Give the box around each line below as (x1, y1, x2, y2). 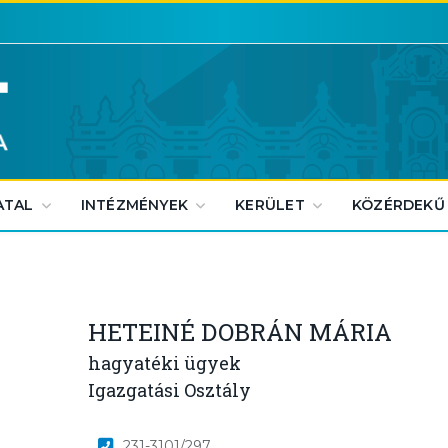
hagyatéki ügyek (87, 351, 241, 375)
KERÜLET (235, 196, 305, 214)
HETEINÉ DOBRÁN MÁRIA (87, 316, 392, 348)
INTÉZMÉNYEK (80, 196, 189, 214)
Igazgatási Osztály (87, 378, 251, 402)
